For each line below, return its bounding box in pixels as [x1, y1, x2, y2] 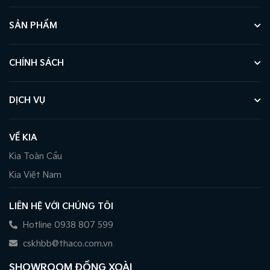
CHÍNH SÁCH [9, 58, 64, 69]
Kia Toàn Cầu [9, 151, 62, 162]
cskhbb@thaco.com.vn [20, 239, 113, 250]
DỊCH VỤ [9, 95, 45, 106]
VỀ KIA [9, 133, 37, 143]
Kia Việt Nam [9, 170, 61, 181]
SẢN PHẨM [9, 20, 57, 31]
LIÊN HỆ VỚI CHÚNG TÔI [9, 201, 113, 212]
